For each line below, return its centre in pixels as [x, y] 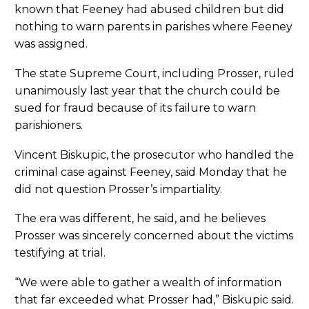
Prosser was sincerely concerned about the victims [154, 236]
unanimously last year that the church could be [147, 90]
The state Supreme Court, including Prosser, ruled [154, 73]
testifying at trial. [60, 253]
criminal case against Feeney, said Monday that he [151, 172]
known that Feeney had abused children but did [149, 10]
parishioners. [49, 125]
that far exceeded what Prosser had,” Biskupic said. [154, 299]
